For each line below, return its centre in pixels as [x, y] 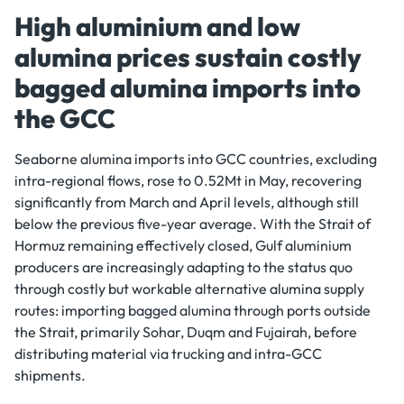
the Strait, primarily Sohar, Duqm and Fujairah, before [186, 332]
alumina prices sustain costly [188, 57]
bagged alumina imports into [188, 87]
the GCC [65, 118]
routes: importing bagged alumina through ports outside [193, 310]
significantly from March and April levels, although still [187, 202]
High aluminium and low [157, 26]
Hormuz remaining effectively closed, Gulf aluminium [183, 245]
